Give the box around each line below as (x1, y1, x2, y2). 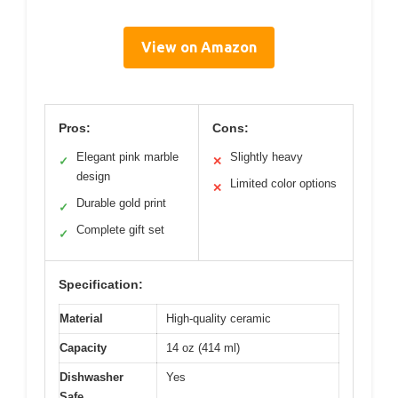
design (76, 169, 110, 183)
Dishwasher (60, 370, 123, 384)
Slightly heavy (230, 149, 303, 163)
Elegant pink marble (76, 149, 179, 163)
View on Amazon (141, 38, 257, 55)
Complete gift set (76, 222, 164, 236)
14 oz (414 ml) (166, 340, 240, 354)
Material (60, 311, 103, 325)
